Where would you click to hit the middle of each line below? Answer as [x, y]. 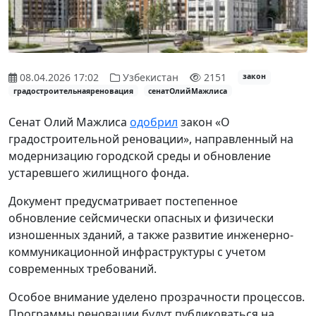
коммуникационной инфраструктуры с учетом [137, 252]
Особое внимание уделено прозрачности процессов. [157, 297]
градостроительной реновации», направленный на [151, 139]
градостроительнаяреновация [73, 91]
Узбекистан [151, 78]
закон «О [204, 122]
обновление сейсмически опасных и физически [141, 218]
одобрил [154, 122]
